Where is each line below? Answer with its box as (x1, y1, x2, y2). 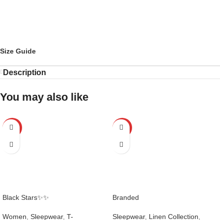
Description (3, 68, 46, 77)
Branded (112, 193, 139, 201)
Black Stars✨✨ (2, 193, 49, 201)
